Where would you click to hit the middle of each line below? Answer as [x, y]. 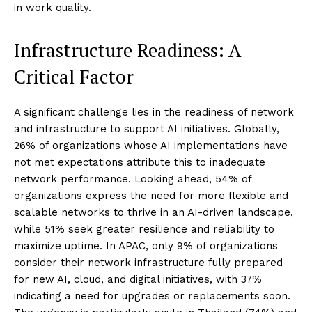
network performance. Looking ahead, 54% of [133, 179]
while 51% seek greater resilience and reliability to [144, 229]
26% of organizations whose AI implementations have [151, 146]
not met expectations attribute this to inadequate [140, 163]
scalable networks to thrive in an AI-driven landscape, [154, 213]
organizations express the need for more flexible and [151, 196]
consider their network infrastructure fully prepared [148, 263]
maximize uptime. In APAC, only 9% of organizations [146, 246]
